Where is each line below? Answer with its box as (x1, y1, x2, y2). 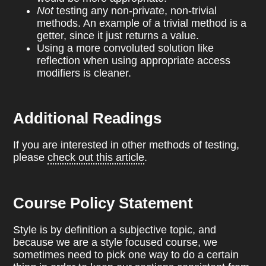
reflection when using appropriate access (37, 54, 231, 66)
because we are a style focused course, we (13, 236, 218, 248)
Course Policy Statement (13, 194, 194, 213)
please (13, 151, 48, 164)
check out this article (47, 151, 145, 164)
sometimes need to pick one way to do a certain (13, 249, 239, 261)
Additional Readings (13, 109, 162, 128)
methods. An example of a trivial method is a (37, 17, 247, 29)
